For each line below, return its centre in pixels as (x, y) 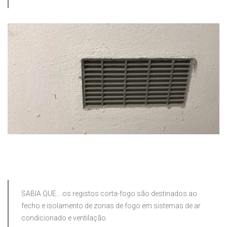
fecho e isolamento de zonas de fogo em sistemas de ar (111, 206)
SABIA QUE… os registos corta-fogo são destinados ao (109, 194)
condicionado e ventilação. (64, 218)
